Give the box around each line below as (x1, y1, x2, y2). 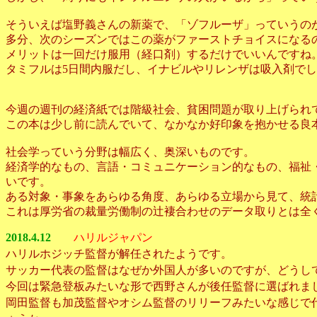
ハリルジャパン (74, 231, 153, 243)
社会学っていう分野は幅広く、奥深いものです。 (6, 146, 255, 158)
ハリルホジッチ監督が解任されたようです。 (6, 246, 232, 261)
